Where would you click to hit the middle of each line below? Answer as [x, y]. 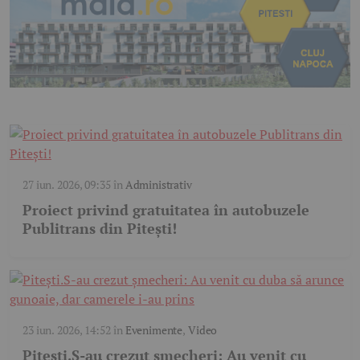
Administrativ [158, 184]
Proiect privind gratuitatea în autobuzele [166, 209]
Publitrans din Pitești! [100, 228]
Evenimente [154, 329]
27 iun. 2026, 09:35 [67, 184]
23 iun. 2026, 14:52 [67, 329]
